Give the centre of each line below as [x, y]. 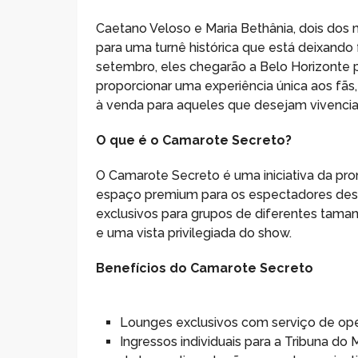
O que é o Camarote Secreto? [194, 140]
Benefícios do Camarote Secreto [205, 268]
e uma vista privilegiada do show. [194, 233]
